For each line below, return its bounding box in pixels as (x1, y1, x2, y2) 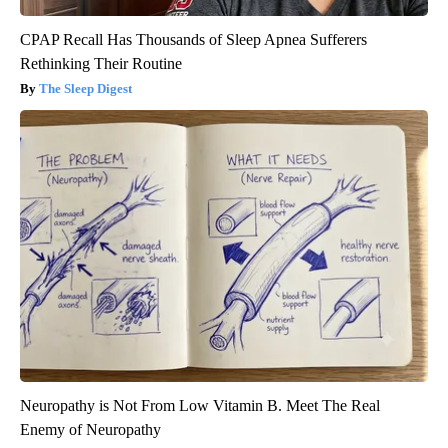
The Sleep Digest (39, 81, 132, 97)
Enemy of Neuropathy (20, 421, 161, 439)
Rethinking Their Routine (20, 55, 182, 73)
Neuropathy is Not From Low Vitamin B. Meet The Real (20, 397, 380, 415)
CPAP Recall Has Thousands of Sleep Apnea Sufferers (20, 31, 367, 49)
